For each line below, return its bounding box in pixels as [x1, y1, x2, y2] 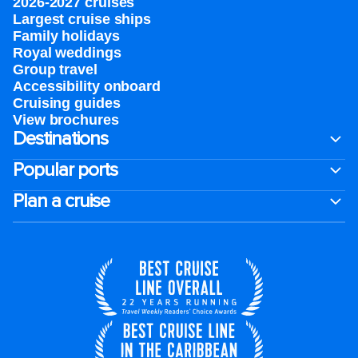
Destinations [13, 127, 108, 150]
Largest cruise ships [13, 11, 151, 27]
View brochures [13, 112, 119, 128]
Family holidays [13, 28, 120, 44]
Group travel [13, 62, 97, 78]
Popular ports [13, 158, 117, 181]
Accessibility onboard [13, 78, 161, 94]
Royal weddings [13, 45, 121, 61]
